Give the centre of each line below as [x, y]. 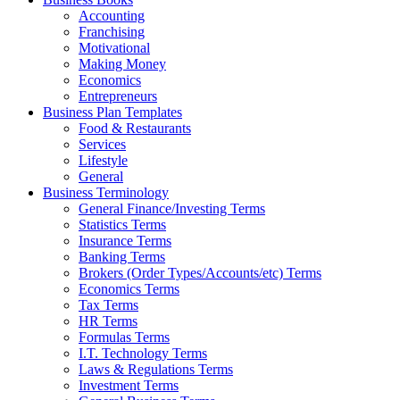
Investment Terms [129, 385]
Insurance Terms [125, 240]
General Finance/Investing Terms [172, 208]
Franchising [112, 31]
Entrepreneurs [118, 96]
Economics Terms [129, 288]
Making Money [122, 63]
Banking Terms [122, 256]
